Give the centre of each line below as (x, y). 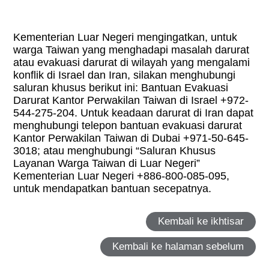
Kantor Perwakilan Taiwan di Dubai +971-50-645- (131, 138)
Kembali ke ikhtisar (201, 222)
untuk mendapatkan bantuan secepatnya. (113, 189)
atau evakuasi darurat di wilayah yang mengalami (132, 63)
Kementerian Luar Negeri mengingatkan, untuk (125, 38)
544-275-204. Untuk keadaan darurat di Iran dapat (134, 113)
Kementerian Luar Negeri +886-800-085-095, (122, 176)
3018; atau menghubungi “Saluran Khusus (115, 151)
